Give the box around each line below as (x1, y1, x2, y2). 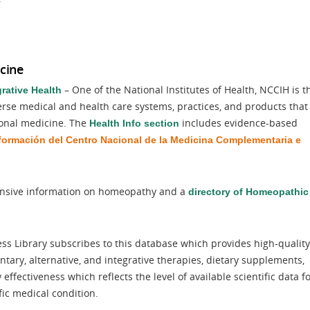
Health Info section (89, 118, 179, 129)
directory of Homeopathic (188, 186, 309, 197)
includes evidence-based (179, 116, 298, 129)
